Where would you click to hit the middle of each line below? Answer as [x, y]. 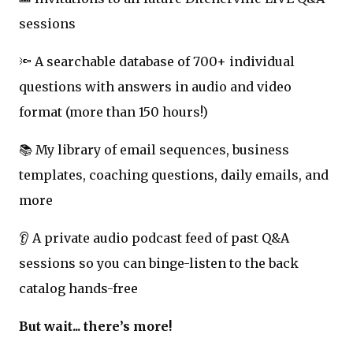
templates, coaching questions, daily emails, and [174, 175]
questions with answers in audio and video [155, 86]
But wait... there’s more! [95, 326]
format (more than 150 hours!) [113, 111]
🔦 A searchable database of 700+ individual [157, 61]
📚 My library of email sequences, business [154, 149]
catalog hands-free [78, 288]
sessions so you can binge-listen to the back [159, 263]
